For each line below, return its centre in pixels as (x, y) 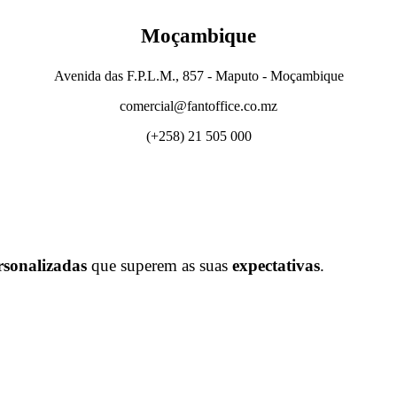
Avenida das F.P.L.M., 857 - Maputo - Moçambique (198, 75)
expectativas (276, 265)
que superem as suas (160, 265)
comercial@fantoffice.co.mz (198, 105)
